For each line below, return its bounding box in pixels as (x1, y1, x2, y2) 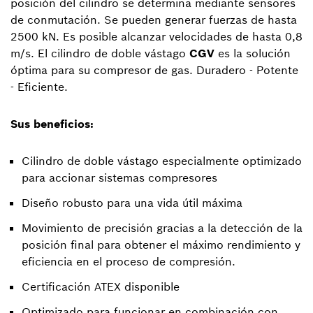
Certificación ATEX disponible (22, 279, 180, 293)
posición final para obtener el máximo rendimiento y (22, 238, 300, 252)
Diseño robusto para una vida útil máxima (22, 196, 242, 210)
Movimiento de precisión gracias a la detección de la (22, 221, 303, 235)
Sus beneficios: (10, 117, 94, 131)
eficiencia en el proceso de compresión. (22, 254, 235, 268)
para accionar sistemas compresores (22, 170, 217, 184)
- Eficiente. (10, 80, 68, 94)
